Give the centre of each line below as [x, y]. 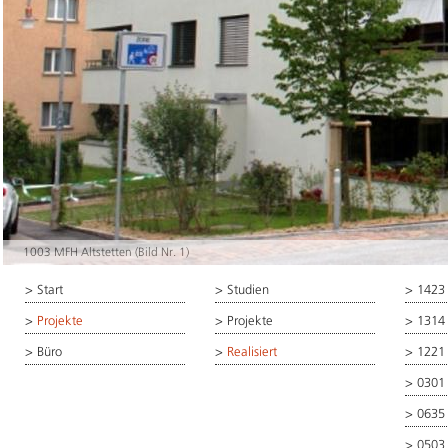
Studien [248, 289]
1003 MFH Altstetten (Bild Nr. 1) [106, 252]
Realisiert [252, 351]
